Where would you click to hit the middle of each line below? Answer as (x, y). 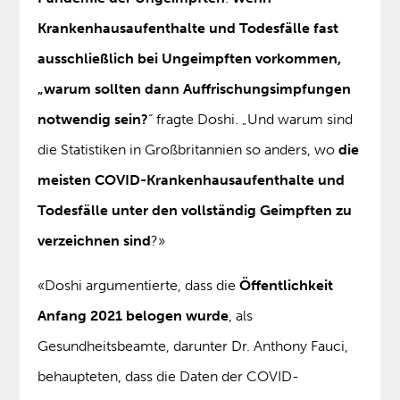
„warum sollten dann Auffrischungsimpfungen (195, 89)
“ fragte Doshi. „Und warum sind (251, 120)
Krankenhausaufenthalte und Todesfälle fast (188, 29)
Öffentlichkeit (287, 286)
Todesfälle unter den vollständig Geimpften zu (195, 211)
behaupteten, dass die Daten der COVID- (169, 377)
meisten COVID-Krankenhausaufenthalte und (192, 180)
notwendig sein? (93, 120)
